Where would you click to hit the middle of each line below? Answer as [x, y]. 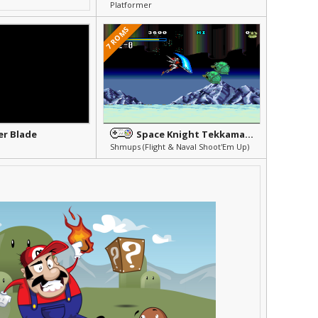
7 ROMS [117, 38]
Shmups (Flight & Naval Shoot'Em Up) [180, 147]
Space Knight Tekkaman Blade [249, 134]
